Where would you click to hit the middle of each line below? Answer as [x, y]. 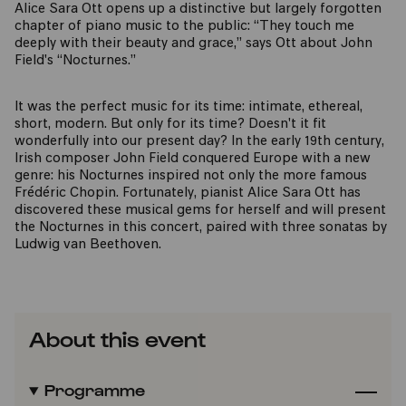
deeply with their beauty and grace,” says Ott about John [193, 44]
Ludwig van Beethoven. [90, 245]
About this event [117, 338]
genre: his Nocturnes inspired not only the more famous [191, 176]
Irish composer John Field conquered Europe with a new [193, 159]
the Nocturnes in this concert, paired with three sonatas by [201, 228]
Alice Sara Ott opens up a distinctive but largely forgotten [198, 10]
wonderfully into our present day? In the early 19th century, [199, 142]
